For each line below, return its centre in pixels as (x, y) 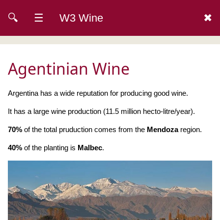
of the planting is (50, 148)
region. (190, 129)
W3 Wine (81, 18)
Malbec (90, 148)
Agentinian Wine (69, 69)
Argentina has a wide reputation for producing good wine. (98, 93)
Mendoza (163, 129)
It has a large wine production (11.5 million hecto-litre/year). (101, 111)
